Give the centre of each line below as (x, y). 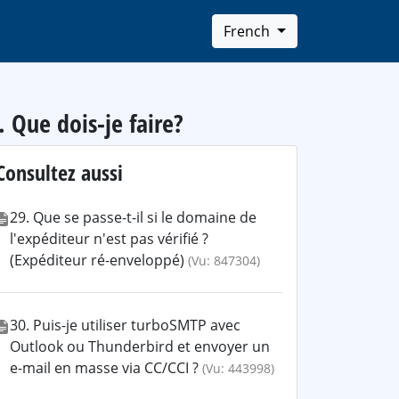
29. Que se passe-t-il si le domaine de (133, 217)
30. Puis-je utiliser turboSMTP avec (125, 325)
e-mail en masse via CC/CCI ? (104, 368)
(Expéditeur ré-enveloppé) (97, 260)
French (249, 31)
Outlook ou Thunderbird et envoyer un (140, 346)
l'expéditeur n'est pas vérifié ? (109, 239)
